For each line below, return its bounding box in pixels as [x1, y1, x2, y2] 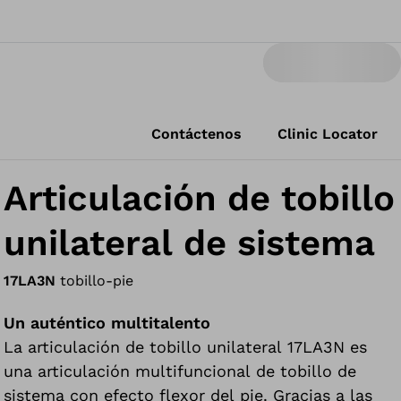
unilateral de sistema [4, 222, 376, 264]
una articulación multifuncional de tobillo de [4, 362, 357, 380]
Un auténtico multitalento [4, 313, 211, 332]
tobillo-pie [60, 272, 134, 289]
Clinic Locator [277, 125, 378, 142]
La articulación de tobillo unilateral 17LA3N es [4, 337, 368, 356]
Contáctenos [151, 125, 242, 142]
